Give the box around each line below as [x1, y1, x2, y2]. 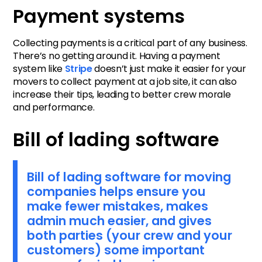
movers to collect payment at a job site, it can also [13, 74, 237, 88]
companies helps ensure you [27, 183, 206, 201]
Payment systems [13, 2, 185, 29]
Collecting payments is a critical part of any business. [13, 36, 247, 50]
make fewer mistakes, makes [27, 198, 209, 215]
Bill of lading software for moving [27, 168, 232, 186]
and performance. [13, 100, 96, 114]
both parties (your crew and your [27, 227, 233, 244]
